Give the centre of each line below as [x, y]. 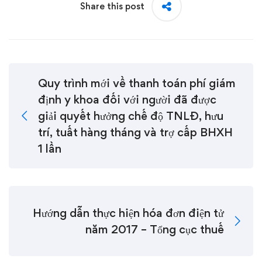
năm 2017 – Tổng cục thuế [155, 229]
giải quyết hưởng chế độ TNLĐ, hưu [131, 116]
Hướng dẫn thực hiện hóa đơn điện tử [128, 213]
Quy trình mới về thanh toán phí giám [137, 83]
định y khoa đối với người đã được [127, 99]
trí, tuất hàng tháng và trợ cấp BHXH [135, 132]
